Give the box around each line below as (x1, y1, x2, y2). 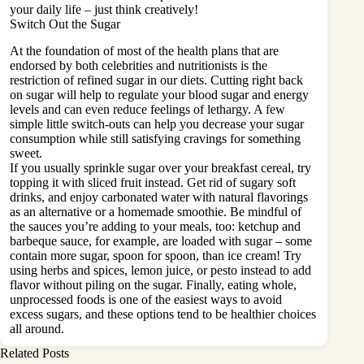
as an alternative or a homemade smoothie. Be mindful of (10, 205, 301, 219)
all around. (10, 322, 64, 336)
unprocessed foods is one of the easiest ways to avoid (10, 292, 282, 307)
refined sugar (77, 73, 144, 88)
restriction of (10, 73, 77, 88)
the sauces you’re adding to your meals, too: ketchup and (10, 219, 301, 234)
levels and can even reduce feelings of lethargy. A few (10, 102, 285, 117)
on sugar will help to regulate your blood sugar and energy (10, 88, 309, 102)
